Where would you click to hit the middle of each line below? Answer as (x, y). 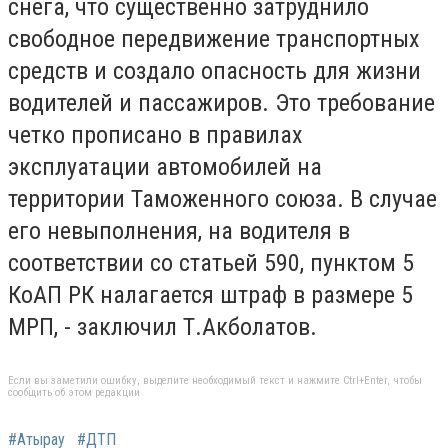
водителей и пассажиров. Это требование (221, 103)
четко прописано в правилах (155, 135)
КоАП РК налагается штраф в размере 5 (210, 295)
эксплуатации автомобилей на (165, 167)
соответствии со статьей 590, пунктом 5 (211, 263)
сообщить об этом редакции (74, 392)
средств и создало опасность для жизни (214, 71)
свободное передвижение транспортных (214, 39)
